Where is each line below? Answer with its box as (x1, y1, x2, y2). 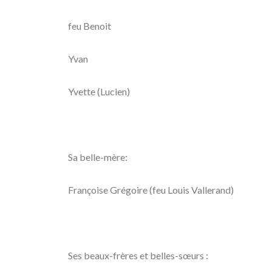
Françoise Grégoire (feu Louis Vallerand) (68, 184, 234, 195)
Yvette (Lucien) (68, 86, 130, 97)
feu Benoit (68, 20, 111, 32)
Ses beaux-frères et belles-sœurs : (68, 250, 208, 261)
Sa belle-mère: (68, 151, 127, 163)
